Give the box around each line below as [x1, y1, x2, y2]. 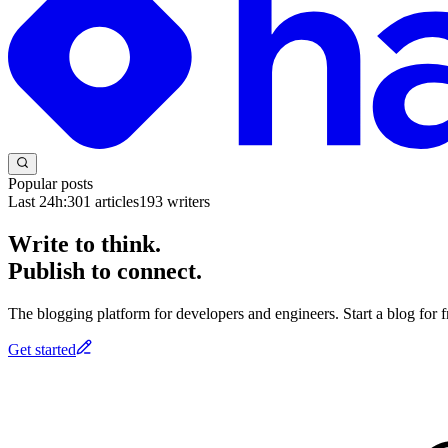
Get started [8, 340, 76, 358]
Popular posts [8, 174, 93, 192]
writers [163, 192, 210, 210]
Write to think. [8, 230, 161, 257]
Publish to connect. [8, 257, 202, 284]
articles [91, 192, 139, 210]
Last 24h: [8, 192, 67, 210]
